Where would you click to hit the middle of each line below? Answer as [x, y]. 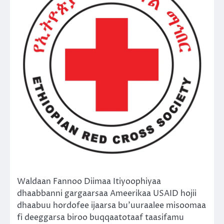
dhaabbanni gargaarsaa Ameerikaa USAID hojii [107, 193]
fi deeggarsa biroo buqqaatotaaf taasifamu [100, 217]
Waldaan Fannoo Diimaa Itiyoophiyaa [89, 181]
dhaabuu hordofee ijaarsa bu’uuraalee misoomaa [111, 205]
